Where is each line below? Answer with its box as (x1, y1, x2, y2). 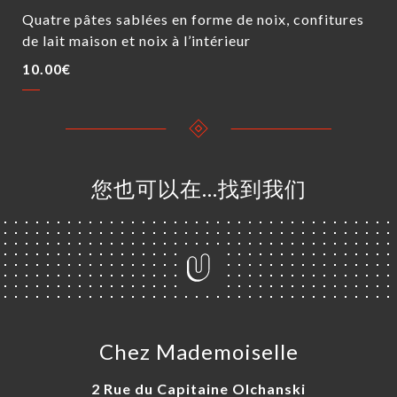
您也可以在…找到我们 (90, 175, 307, 201)
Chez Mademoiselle (98, 339, 299, 364)
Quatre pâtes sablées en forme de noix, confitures (22, 11, 364, 27)
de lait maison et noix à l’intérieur (22, 32, 251, 49)
